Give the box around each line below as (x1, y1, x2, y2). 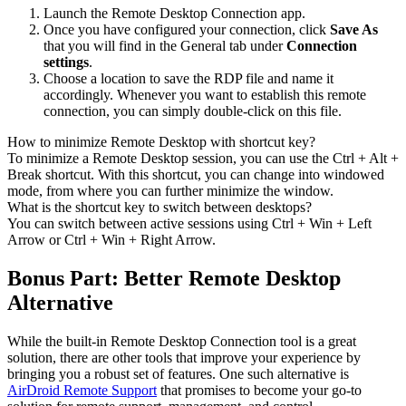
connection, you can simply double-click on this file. (43, 103, 342, 120)
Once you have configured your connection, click (43, 22, 330, 38)
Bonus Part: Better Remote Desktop (7, 266, 341, 291)
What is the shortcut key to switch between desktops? (7, 199, 312, 216)
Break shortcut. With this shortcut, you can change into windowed (7, 167, 384, 183)
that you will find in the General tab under (43, 38, 286, 54)
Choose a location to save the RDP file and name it (43, 71, 333, 87)
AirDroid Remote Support (7, 382, 157, 399)
